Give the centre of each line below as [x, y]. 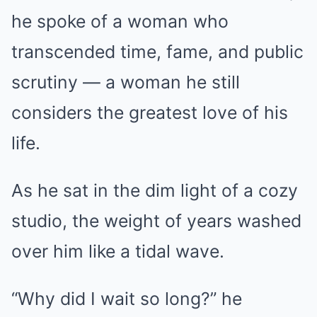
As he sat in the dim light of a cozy [155, 190]
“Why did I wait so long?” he [127, 299]
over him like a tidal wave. [118, 251]
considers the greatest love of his [150, 113]
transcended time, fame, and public [157, 52]
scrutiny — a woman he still [126, 82]
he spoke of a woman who [120, 21]
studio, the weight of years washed [156, 221]
